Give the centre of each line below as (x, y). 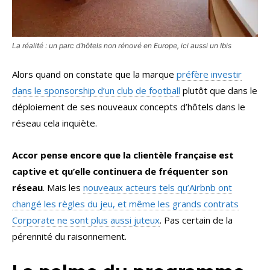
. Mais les (63, 188)
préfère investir (209, 74)
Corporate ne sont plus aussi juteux (86, 220)
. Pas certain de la (196, 220)
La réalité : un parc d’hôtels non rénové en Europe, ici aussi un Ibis (122, 46)
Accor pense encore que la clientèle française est (123, 155)
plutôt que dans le (219, 91)
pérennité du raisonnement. (69, 237)
